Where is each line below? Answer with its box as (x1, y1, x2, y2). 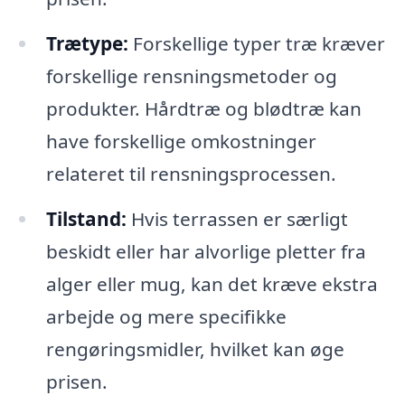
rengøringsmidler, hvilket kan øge (45, 336, 344, 362)
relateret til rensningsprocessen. (45, 161, 336, 187)
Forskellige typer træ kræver (127, 31, 385, 57)
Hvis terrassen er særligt (126, 206, 348, 231)
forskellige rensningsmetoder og (45, 63, 337, 89)
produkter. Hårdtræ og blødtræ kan (45, 96, 362, 122)
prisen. (45, 369, 108, 394)
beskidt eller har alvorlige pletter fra (45, 239, 366, 264)
